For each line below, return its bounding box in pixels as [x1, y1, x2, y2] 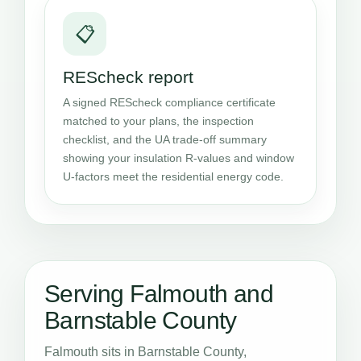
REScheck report [63, 68, 193, 86]
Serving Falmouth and [44, 280, 273, 307]
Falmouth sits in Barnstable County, [44, 345, 247, 359]
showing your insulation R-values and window [63, 151, 294, 164]
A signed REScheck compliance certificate [63, 96, 276, 109]
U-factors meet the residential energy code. [63, 170, 284, 183]
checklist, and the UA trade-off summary [63, 133, 267, 146]
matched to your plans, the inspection [63, 114, 254, 127]
